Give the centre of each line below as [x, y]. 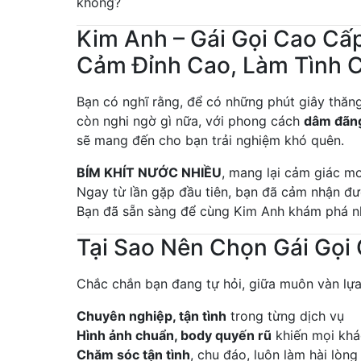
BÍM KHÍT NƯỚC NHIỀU [149, 173]
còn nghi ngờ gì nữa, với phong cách [190, 121]
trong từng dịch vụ [285, 316]
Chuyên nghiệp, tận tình [151, 316]
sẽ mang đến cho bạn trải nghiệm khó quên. [210, 141]
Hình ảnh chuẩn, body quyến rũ [174, 336]
